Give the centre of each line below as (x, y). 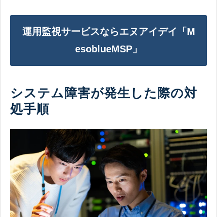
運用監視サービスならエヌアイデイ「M (108, 32)
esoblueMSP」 (108, 49)
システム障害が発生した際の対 (104, 93)
